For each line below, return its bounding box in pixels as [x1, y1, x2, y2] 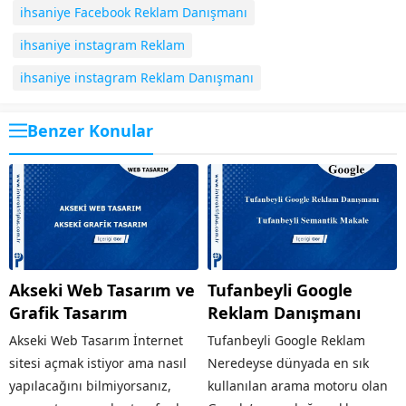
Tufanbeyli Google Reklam [208, 332, 365, 350]
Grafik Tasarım [9, 302, 128, 324]
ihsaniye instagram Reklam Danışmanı [20, 68, 254, 86]
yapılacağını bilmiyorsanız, [9, 377, 171, 395]
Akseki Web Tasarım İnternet [9, 332, 183, 350]
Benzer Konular [27, 119, 153, 141]
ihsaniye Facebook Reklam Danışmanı [20, 3, 247, 21]
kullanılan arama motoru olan [208, 377, 388, 395]
